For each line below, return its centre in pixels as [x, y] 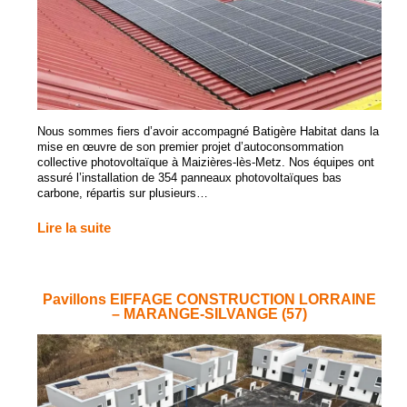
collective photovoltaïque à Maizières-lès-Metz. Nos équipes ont [206, 162]
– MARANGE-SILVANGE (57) [209, 313]
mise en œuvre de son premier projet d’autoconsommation [191, 146]
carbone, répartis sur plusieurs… [123, 193]
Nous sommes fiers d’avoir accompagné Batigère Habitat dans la [208, 131]
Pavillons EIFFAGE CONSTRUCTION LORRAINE [209, 298]
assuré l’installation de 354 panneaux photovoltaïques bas [190, 177]
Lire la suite [74, 228]
